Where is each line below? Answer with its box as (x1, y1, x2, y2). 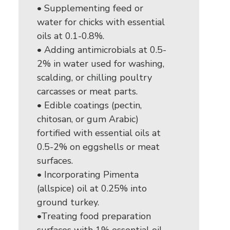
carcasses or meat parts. (37, 85, 138, 98)
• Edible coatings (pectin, (37, 99, 142, 111)
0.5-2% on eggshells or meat (37, 141, 160, 153)
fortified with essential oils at (37, 127, 161, 139)
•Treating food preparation (37, 210, 151, 222)
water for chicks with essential (37, 16, 165, 28)
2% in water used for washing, (37, 57, 164, 70)
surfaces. (37, 155, 73, 167)
